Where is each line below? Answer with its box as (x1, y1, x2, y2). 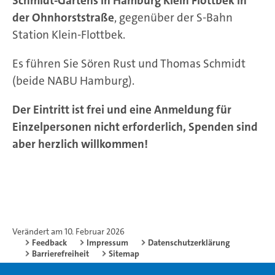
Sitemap (109, 247, 139, 259)
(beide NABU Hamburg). (12, 72, 137, 88)
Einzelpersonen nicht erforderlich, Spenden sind (12, 118, 258, 134)
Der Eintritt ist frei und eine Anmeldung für (12, 101, 231, 117)
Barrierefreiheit (32, 247, 89, 259)
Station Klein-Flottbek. (12, 26, 125, 42)
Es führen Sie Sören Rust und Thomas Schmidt (12, 55, 246, 71)
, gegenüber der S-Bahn (114, 9, 233, 25)
